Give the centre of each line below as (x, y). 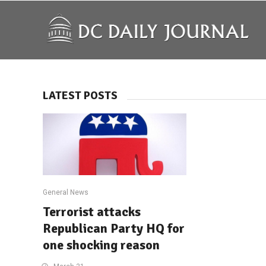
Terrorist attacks (92, 211)
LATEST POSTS (80, 96)
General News (66, 192)
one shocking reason (101, 245)
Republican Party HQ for (114, 228)
